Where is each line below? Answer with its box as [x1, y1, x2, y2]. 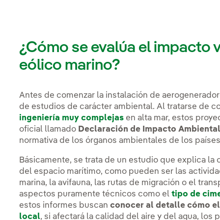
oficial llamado [19, 125, 79, 134]
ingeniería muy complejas [19, 114, 124, 123]
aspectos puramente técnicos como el [19, 190, 172, 199]
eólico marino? [19, 57, 121, 74]
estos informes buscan [19, 201, 110, 210]
